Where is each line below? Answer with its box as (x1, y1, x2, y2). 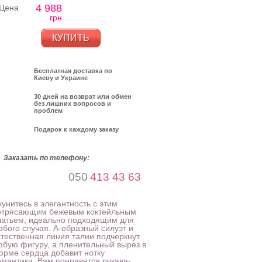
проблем (34, 107, 63, 114)
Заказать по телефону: (4, 154, 89, 162)
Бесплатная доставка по (34, 67, 112, 74)
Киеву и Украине (34, 74, 88, 81)
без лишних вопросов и (34, 100, 111, 107)
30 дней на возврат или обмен (34, 93, 132, 100)
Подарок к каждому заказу (34, 126, 119, 133)
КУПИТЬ (52, 33, 89, 43)
